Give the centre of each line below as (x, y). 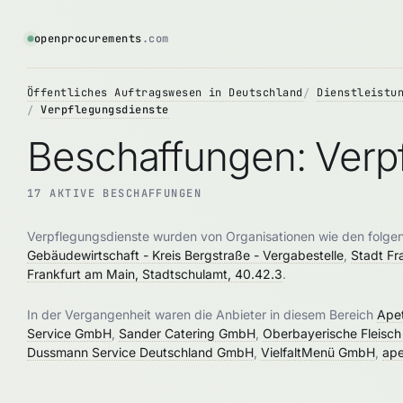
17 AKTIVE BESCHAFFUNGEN (115, 193)
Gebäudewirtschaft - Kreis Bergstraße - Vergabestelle (185, 255)
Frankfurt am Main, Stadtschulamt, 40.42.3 (155, 274)
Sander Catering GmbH (187, 333)
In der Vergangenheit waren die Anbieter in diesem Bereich (202, 314)
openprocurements (88, 39)
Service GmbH (69, 333)
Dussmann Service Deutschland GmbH (140, 352)
